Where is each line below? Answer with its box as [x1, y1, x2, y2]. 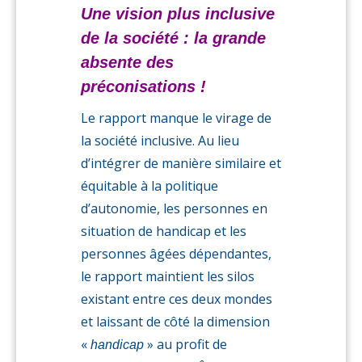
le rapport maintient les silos [81, 267, 255, 285]
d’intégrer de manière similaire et [81, 154, 281, 172]
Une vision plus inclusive [81, 5, 275, 23]
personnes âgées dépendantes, [81, 245, 271, 263]
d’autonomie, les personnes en [81, 200, 267, 217]
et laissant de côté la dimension [81, 313, 270, 330]
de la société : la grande [81, 29, 266, 47]
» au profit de [144, 335, 227, 353]
